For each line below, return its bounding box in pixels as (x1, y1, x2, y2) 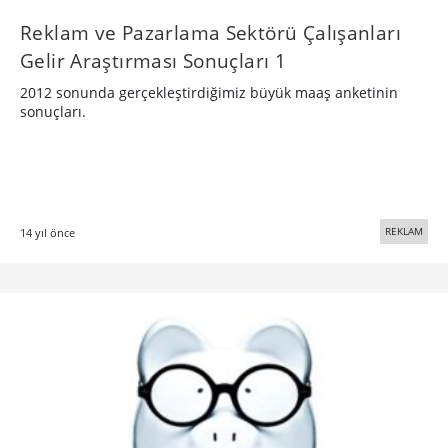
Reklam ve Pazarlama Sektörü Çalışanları (20, 19, 401, 46)
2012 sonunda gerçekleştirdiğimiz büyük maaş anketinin (20, 83, 398, 102)
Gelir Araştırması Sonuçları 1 (20, 47, 287, 74)
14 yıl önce (20, 225, 75, 240)
